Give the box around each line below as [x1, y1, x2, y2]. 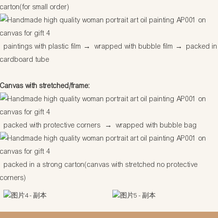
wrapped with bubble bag [112, 121, 197, 129]
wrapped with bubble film [91, 42, 175, 51]
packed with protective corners [2, 121, 105, 129]
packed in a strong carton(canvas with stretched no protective [2, 160, 198, 169]
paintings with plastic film [2, 42, 83, 51]
